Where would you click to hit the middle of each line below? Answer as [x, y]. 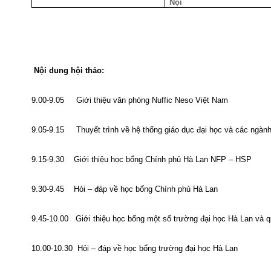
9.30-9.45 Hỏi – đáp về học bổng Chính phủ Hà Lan [126, 189]
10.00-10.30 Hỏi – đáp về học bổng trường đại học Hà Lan [135, 248]
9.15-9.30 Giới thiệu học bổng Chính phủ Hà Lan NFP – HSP [142, 159]
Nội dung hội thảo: [68, 70]
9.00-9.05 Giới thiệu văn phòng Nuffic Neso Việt [122, 100]
